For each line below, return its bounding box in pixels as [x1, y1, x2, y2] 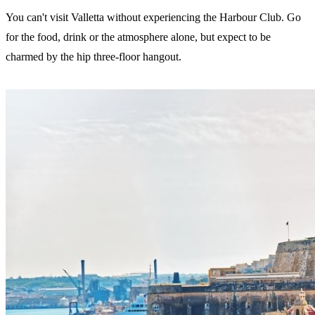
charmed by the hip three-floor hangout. [6, 51, 181, 63]
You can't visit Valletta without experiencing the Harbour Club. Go [6, 11, 301, 24]
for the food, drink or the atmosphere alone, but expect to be [6, 31, 271, 44]
